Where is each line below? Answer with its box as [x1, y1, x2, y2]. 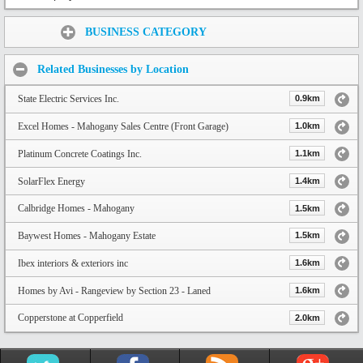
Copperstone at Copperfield [18, 312, 123, 324]
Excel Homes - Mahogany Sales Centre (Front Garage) [18, 121, 228, 133]
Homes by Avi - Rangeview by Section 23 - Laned [18, 284, 211, 297]
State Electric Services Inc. [18, 93, 119, 105]
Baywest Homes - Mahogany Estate [18, 230, 156, 242]
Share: [8, 20, 49, 35]
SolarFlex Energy [18, 175, 85, 187]
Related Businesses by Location [37, 63, 189, 76]
